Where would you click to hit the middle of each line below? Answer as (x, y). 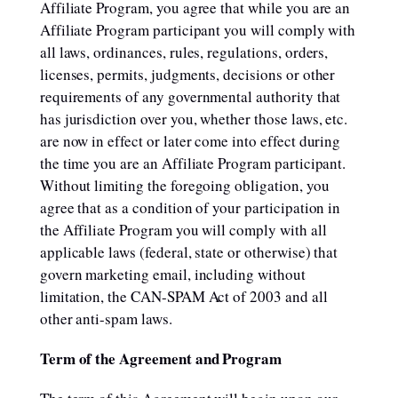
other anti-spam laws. (106, 318)
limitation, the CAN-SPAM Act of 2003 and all (183, 296)
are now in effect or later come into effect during (190, 141)
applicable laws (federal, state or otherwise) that (189, 252)
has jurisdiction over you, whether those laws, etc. (194, 119)
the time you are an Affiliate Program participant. (193, 163)
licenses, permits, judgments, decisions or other (187, 74)
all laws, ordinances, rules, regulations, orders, (184, 52)
